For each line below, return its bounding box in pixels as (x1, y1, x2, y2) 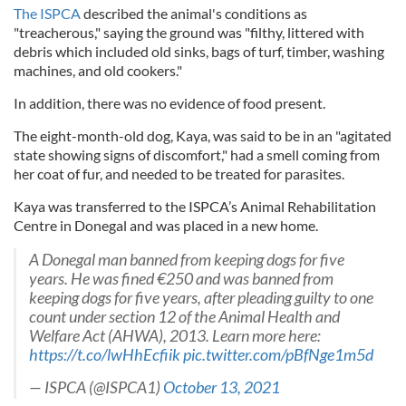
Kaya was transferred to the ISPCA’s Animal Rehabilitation (14, 198, 376, 216)
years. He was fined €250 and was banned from (29, 269, 333, 289)
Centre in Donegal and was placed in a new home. (14, 217, 318, 235)
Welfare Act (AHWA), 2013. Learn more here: (29, 326, 321, 346)
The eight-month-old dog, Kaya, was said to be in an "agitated (14, 127, 391, 145)
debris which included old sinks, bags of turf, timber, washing (14, 43, 384, 61)
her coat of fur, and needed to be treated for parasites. (14, 165, 344, 183)
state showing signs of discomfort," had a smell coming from (14, 146, 380, 164)
